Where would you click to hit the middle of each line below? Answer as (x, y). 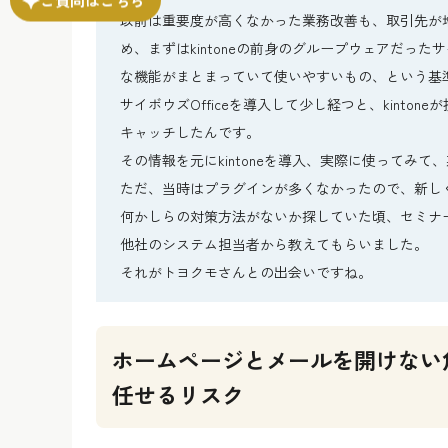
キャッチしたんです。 (190, 131)
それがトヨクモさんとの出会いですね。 (246, 271)
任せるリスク (178, 393)
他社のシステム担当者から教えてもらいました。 (274, 243)
